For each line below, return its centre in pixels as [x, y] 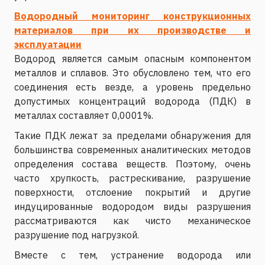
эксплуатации [48, 44]
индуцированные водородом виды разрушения [132, 206]
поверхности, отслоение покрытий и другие [132, 192]
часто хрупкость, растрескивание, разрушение [132, 178]
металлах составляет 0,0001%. [84, 115]
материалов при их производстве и [132, 30]
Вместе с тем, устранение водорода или [132, 255]
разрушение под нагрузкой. [77, 235]
